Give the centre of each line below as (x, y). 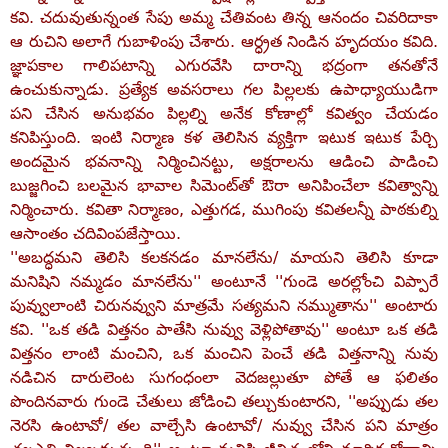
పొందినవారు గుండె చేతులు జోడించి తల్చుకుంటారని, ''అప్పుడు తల (224, 401)
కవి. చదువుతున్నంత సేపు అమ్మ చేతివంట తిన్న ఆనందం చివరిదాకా (224, 17)
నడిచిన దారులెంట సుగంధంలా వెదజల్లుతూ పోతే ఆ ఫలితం (224, 377)
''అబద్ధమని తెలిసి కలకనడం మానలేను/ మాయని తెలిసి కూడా (224, 257)
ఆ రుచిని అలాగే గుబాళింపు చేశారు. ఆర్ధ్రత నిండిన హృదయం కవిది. (224, 41)
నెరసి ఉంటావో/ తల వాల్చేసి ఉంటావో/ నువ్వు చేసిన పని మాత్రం (224, 425)
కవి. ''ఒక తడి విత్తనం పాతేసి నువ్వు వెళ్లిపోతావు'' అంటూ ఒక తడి (224, 329)
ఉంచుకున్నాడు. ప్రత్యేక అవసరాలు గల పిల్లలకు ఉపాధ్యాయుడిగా (224, 89)
